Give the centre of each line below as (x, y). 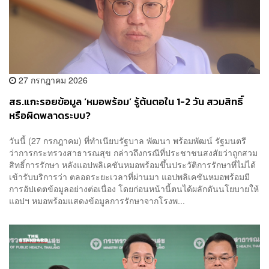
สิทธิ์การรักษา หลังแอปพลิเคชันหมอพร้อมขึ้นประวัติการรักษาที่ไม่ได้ (132, 164)
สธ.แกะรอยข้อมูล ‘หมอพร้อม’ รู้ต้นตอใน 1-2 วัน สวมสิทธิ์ (126, 102)
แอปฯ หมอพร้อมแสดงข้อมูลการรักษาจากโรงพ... (97, 200)
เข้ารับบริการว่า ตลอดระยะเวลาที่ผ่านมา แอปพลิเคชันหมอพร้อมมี (129, 176)
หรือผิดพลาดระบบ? (50, 116)
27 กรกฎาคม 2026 (52, 80)
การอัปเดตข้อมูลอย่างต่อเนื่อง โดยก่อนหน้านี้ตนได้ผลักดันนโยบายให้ (134, 188)
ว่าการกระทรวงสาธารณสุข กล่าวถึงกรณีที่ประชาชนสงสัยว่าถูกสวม (133, 152)
